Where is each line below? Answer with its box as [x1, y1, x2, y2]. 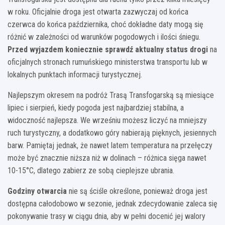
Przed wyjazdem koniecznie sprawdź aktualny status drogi [8, 44, 208, 54]
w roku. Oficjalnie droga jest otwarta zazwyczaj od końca [8, 7, 188, 17]
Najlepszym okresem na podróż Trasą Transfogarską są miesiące [8, 90, 214, 100]
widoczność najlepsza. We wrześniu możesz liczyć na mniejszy [8, 115, 207, 125]
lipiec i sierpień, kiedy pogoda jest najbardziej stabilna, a [8, 102, 184, 113]
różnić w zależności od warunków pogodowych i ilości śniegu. [8, 32, 200, 42]
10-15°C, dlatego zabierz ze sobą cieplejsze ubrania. [8, 165, 174, 175]
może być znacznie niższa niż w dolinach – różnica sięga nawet [8, 153, 206, 163]
